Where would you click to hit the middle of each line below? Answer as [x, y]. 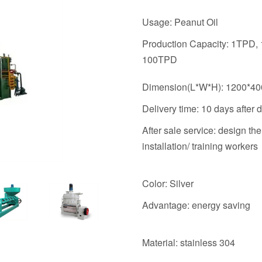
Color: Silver [168, 184]
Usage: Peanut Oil [180, 22]
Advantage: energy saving [196, 205]
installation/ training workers [200, 146]
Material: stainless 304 [189, 243]
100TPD [160, 60]
